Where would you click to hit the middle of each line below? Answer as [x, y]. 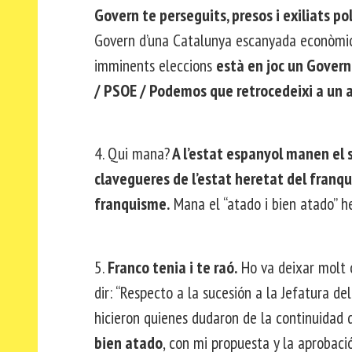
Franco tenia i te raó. [172, 267]
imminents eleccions [155, 65]
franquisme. [132, 204]
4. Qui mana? [132, 154]
